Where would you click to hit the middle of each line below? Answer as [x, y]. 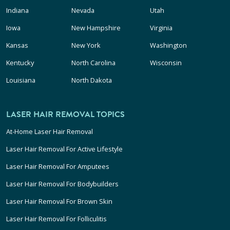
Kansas [17, 45]
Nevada [83, 10]
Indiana [17, 10]
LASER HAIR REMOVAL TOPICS [65, 114]
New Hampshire [96, 28]
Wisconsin [166, 63]
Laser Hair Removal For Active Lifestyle [64, 149]
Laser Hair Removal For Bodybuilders [62, 184]
